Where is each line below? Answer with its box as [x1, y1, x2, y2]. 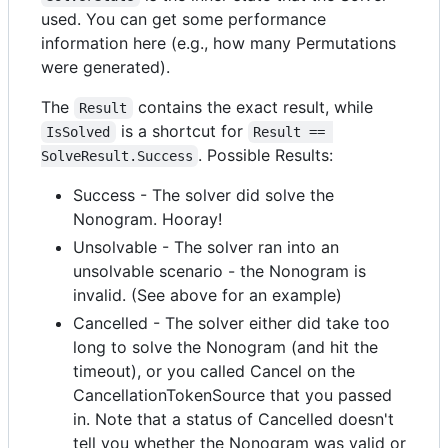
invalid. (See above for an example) [73, 285, 342, 305]
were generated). [41, 57, 170, 77]
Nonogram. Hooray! [73, 209, 222, 229]
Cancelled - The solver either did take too [73, 313, 390, 333]
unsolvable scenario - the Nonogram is [73, 261, 366, 281]
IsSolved [46, 124, 111, 140]
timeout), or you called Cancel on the [73, 361, 355, 381]
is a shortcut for [115, 121, 248, 141]
